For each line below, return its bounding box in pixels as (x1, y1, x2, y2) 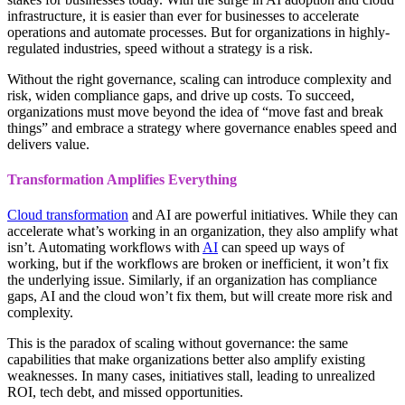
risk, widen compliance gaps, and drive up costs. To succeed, (7, 87, 354, 103)
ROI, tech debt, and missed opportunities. (7, 384, 243, 400)
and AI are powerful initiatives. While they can (128, 207, 398, 223)
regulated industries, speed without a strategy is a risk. (7, 40, 313, 56)
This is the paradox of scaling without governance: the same (7, 335, 348, 352)
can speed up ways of (218, 240, 344, 256)
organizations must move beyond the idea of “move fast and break (7, 103, 383, 119)
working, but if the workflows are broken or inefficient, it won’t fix (7, 256, 389, 272)
